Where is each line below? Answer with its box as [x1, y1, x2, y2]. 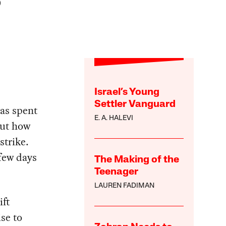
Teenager [94, 167, 139, 178]
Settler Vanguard [94, 99, 176, 110]
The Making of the [94, 155, 180, 165]
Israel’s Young [94, 87, 160, 98]
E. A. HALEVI [94, 115, 134, 123]
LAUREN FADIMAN [94, 182, 155, 190]
